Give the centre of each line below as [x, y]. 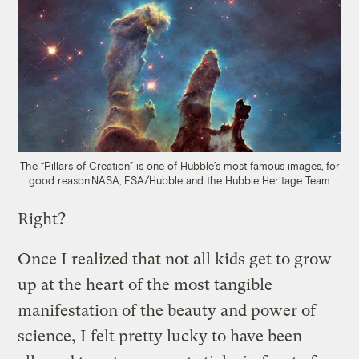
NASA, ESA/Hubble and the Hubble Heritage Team [211, 181]
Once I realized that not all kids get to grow [175, 260]
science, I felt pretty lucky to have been [160, 337]
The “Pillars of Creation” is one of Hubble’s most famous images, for [179, 166]
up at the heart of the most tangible [145, 285]
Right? [42, 220]
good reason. [60, 181]
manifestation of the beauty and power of [167, 311]
